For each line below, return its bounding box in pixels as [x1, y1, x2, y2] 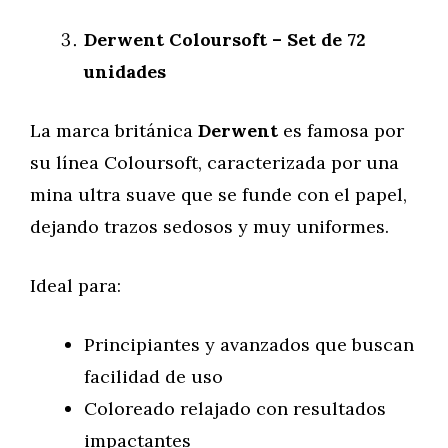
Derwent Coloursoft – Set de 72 [84, 28, 366, 51]
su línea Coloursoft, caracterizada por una [30, 151, 399, 174]
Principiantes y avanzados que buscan [84, 333, 414, 356]
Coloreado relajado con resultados [84, 397, 386, 420]
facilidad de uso [84, 365, 223, 388]
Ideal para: [30, 274, 121, 297]
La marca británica [30, 119, 198, 142]
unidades [84, 60, 166, 83]
